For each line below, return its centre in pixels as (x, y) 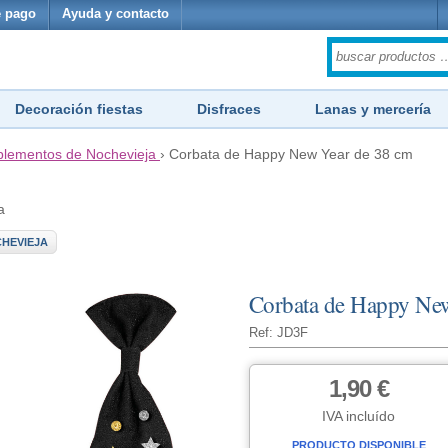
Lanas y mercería (373, 109)
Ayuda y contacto (115, 14)
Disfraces (229, 109)
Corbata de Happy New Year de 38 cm (291, 154)
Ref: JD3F (278, 333)
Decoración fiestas (79, 109)
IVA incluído (358, 416)
